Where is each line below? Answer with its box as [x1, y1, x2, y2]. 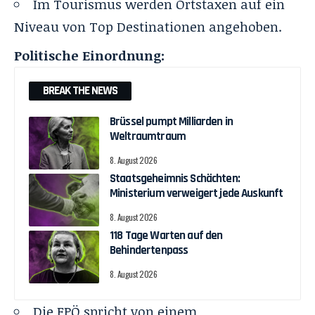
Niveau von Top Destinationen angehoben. [14, 17, 282, 36]
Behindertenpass [110, 242, 188, 258]
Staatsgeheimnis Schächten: [110, 170, 240, 186]
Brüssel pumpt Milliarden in [110, 113, 233, 129]
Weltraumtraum [110, 128, 186, 144]
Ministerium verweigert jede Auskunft [110, 185, 283, 201]
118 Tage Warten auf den [110, 227, 223, 243]
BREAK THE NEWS [43, 82, 117, 98]
